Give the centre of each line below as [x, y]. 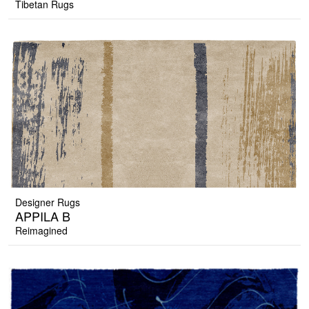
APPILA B [43, 216]
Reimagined [41, 231]
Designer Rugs [48, 202]
